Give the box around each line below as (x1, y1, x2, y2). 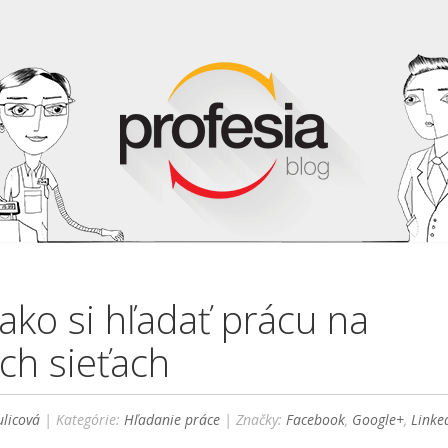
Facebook (286, 410, 346, 429)
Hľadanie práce (124, 410, 221, 429)
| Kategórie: (40, 410, 125, 429)
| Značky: (220, 410, 287, 429)
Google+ (352, 410, 405, 429)
